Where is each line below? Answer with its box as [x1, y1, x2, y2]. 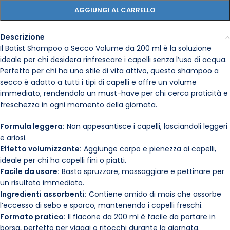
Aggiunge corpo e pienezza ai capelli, [82, 144, 216, 154]
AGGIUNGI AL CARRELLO [74, 5, 156, 15]
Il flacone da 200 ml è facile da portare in [66, 212, 216, 222]
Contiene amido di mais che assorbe [87, 189, 221, 199]
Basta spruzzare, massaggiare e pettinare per [60, 166, 224, 177]
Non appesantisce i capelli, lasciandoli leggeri [65, 121, 227, 131]
